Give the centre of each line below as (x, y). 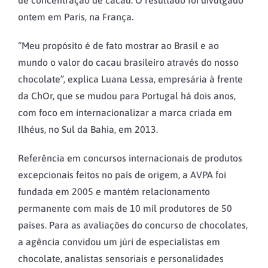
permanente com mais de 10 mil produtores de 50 (125, 208)
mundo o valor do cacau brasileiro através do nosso (128, 62)
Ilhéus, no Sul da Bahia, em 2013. (88, 129)
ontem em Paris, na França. (76, 16)
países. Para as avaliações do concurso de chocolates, (133, 225)
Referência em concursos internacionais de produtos (130, 158)
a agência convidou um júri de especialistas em (119, 241)
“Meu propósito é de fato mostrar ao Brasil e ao (118, 45)
